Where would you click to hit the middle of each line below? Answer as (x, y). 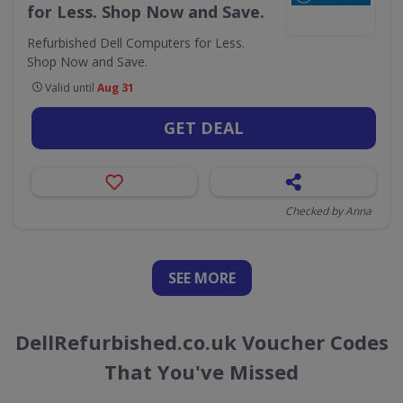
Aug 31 (116, 88)
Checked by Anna (328, 211)
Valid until (70, 88)
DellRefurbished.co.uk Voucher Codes (201, 342)
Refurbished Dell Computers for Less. (136, 43)
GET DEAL (204, 128)
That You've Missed (201, 372)
